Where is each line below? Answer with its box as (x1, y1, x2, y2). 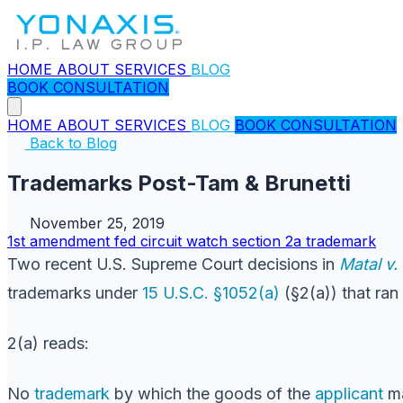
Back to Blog (25, 134, 117, 152)
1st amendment (7, 231, 114, 250)
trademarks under (7, 282, 142, 302)
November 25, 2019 (30, 213, 165, 232)
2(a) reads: (7, 333, 89, 353)
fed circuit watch (114, 231, 232, 250)
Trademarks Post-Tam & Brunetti (7, 169, 351, 196)
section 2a (232, 231, 306, 250)
